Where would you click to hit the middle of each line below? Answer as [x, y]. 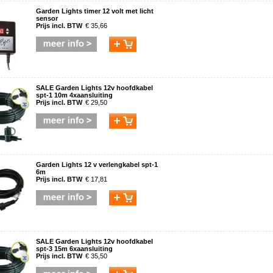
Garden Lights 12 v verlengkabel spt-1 [97, 165]
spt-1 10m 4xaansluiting [74, 95]
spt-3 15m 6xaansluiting [74, 249]
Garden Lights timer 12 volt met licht [95, 11]
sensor [47, 18]
